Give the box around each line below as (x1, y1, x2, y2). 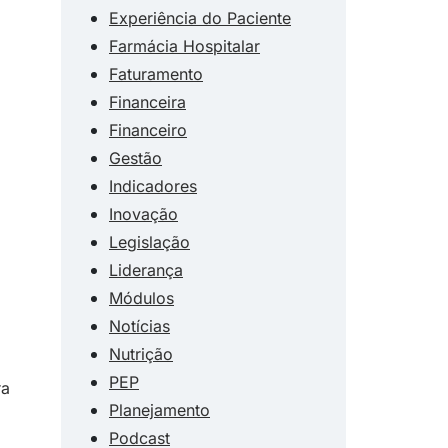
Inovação (109, 203, 178, 224)
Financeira (109, 91, 186, 112)
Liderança (109, 259, 183, 280)
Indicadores (109, 175, 197, 196)
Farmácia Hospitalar (109, 35, 260, 56)
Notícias (109, 315, 170, 336)
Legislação (109, 231, 190, 252)
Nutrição (109, 343, 173, 364)
